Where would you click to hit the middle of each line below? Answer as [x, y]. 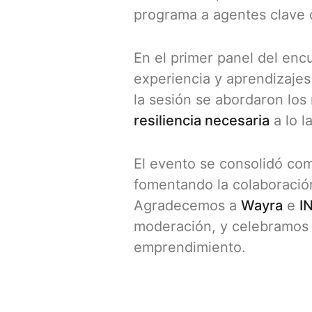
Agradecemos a [187, 206]
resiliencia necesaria [202, 121]
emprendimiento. [190, 248]
